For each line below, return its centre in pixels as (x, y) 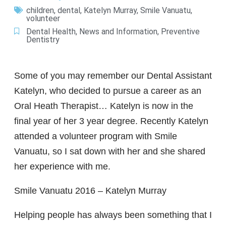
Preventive (180, 32)
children (40, 11)
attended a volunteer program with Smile (96, 136)
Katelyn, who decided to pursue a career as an (108, 91)
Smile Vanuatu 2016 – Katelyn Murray (90, 191)
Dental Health (51, 32)
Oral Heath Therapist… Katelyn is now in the (104, 106)
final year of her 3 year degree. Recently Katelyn (111, 121)
